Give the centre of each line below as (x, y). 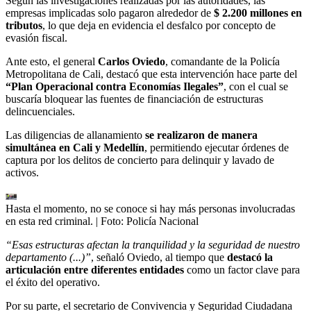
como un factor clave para (242, 269)
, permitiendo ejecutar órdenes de (217, 147)
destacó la (250, 257)
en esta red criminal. (49, 221)
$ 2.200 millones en (258, 12)
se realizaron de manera (201, 135)
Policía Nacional (162, 221)
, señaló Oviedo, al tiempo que (159, 257)
